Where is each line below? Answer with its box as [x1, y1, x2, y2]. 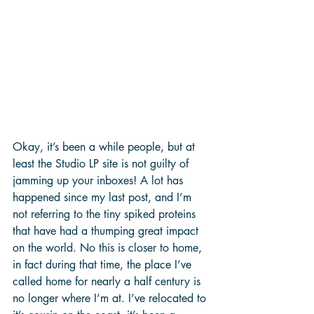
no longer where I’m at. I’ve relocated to [13, 290, 210, 306]
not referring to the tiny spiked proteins [13, 206, 199, 221]
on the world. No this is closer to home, [13, 240, 205, 255]
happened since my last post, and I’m [13, 189, 195, 205]
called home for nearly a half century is [13, 273, 204, 289]
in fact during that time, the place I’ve [13, 257, 195, 272]
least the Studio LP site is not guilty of [13, 156, 192, 171]
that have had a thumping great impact [13, 223, 202, 238]
